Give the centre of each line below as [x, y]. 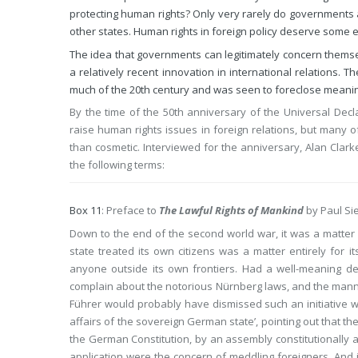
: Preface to [130, 210]
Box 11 [86, 210]
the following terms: [117, 165]
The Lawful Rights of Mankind [231, 210]
